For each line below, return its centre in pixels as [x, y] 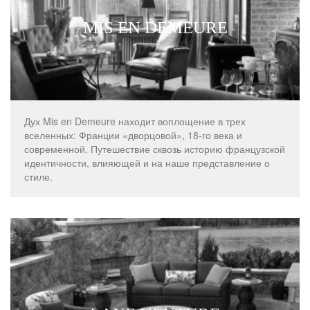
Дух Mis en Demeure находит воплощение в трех [135, 121]
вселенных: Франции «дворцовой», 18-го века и [133, 135]
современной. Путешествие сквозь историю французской [155, 149]
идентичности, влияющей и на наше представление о [147, 163]
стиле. [38, 177]
